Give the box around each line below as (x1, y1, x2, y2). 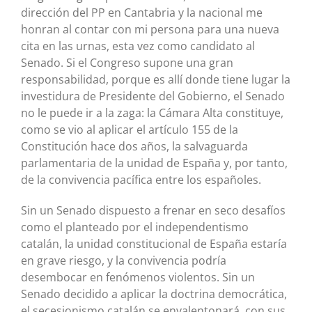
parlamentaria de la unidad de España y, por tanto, (21, 155, 288, 171)
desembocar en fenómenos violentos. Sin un (21, 270, 255, 286)
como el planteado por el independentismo (21, 219, 249, 235)
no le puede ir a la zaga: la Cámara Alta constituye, (21, 105, 283, 121)
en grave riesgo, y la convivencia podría (21, 253, 226, 269)
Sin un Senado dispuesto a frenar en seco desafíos (21, 203, 286, 219)
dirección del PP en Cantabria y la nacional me (21, 5, 263, 21)
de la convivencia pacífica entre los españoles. (21, 172, 261, 188)
